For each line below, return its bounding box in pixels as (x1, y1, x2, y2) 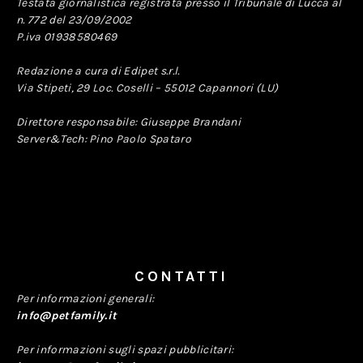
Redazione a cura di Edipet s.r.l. (16, 64, 180, 78)
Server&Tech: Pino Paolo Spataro (16, 132, 191, 146)
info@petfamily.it (16, 309, 117, 322)
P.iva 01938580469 (16, 30, 117, 44)
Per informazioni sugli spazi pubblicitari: (16, 343, 234, 357)
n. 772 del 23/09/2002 (16, 13, 132, 27)
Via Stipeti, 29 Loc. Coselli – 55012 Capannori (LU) (16, 81, 279, 95)
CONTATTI (135, 267, 228, 285)
